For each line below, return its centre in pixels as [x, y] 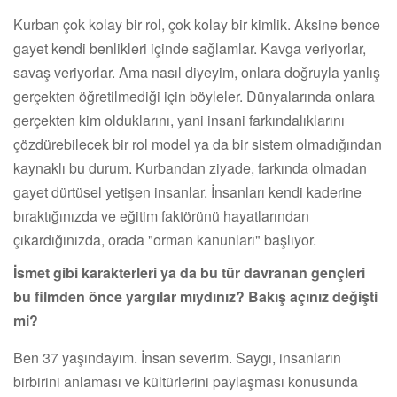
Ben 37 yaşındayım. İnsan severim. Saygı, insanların [177, 357]
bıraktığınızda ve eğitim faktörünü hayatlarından [161, 215]
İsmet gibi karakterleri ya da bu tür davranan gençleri [189, 272]
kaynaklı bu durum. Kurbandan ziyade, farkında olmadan [190, 167]
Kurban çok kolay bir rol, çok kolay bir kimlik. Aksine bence [197, 24]
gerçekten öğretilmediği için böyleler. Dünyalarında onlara [194, 96]
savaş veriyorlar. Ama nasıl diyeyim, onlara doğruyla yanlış [197, 72]
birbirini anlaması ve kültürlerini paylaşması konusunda [186, 381]
